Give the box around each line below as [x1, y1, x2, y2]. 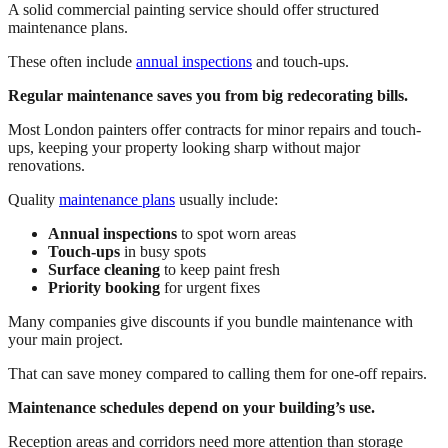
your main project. [8, 331, 123, 348]
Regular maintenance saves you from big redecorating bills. [8, 87, 408, 104]
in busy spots [120, 243, 206, 260]
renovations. [8, 157, 85, 174]
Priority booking [48, 279, 160, 296]
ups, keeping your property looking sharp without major [8, 139, 360, 156]
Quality [8, 191, 59, 208]
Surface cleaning [48, 261, 160, 278]
